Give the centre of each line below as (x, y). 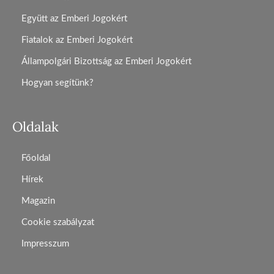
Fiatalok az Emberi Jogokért (77, 40)
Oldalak (35, 126)
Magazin (38, 201)
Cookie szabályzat (58, 222)
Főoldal (36, 158)
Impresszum (45, 243)
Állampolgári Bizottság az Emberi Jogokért (106, 61)
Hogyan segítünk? (57, 83)
